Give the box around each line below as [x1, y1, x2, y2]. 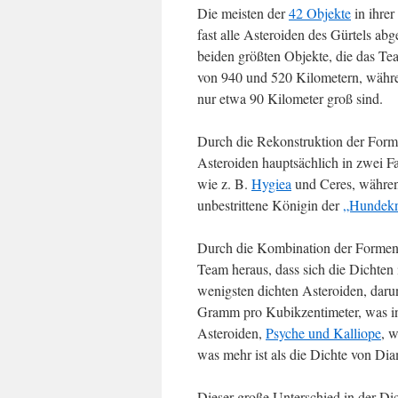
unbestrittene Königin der [197, 195, 343, 214]
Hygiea [251, 174, 291, 193]
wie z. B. [197, 174, 251, 193]
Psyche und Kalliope [266, 323, 381, 342]
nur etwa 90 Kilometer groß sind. [197, 89, 383, 107]
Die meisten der [197, 4, 289, 22]
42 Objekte [289, 4, 351, 22]
